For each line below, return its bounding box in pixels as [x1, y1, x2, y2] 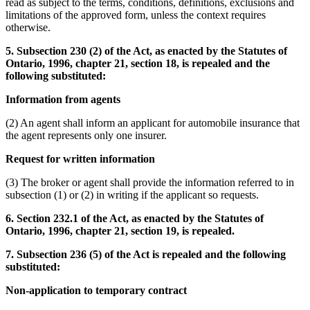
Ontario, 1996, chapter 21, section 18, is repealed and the [6, 57, 270, 69]
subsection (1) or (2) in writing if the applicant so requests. [6, 188, 259, 201]
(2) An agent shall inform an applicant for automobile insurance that [6, 116, 300, 129]
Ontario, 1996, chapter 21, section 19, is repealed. [6, 224, 235, 237]
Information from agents [6, 93, 120, 105]
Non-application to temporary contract [6, 284, 187, 296]
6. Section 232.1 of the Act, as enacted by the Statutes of [6, 212, 264, 224]
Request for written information [6, 152, 155, 165]
